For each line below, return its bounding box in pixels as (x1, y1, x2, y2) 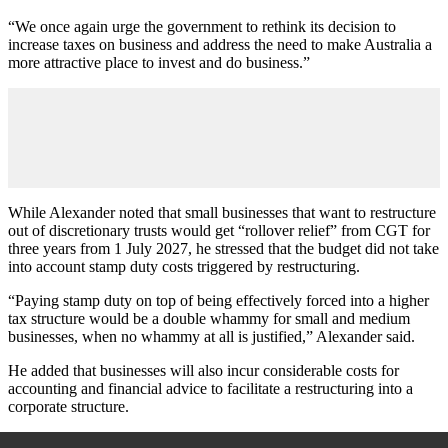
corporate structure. (8, 397, 129, 415)
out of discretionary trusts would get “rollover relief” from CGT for (8, 221, 430, 239)
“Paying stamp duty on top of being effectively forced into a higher (8, 291, 429, 309)
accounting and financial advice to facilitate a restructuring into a (8, 379, 413, 397)
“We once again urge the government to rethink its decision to (8, 17, 396, 35)
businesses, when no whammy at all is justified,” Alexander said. (8, 327, 419, 345)
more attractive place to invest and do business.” (8, 53, 314, 71)
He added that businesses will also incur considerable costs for (8, 361, 399, 379)
